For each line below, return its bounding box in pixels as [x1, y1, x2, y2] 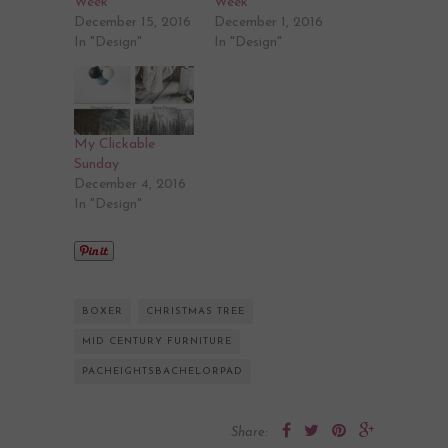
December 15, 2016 [74, 15, 191, 31]
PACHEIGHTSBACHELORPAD [82, 365, 243, 377]
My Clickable [74, 136, 155, 152]
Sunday [74, 156, 119, 172]
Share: [231, 425, 267, 439]
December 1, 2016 [214, 15, 323, 31]
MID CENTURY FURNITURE [82, 335, 232, 347]
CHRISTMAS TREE [146, 305, 245, 317]
